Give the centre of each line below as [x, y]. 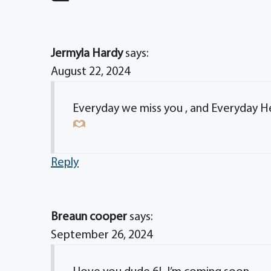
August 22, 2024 [90, 72]
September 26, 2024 [102, 235]
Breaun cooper [89, 217]
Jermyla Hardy [87, 54]
